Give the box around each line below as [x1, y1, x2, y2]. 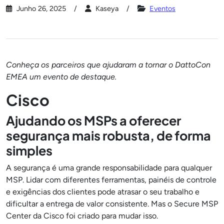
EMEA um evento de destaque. [6, 72, 116, 81]
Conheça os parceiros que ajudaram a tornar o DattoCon [6, 60, 210, 69]
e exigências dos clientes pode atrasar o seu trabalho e [6, 187, 199, 196]
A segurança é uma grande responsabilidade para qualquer [6, 163, 212, 172]
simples [6, 142, 52, 158]
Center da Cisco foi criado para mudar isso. [6, 211, 158, 220]
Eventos [149, 4, 175, 13]
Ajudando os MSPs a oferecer [6, 112, 181, 128]
